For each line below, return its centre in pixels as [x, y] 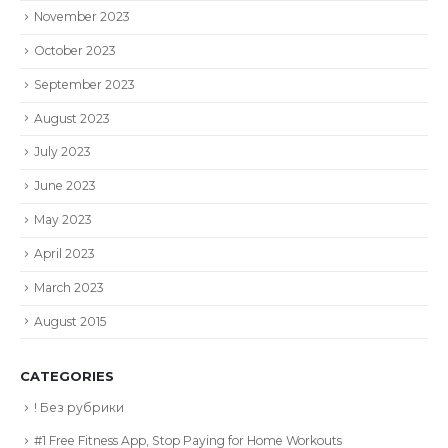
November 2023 [82, 17]
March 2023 [69, 287]
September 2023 [84, 84]
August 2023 [72, 118]
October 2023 [75, 50]
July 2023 [62, 152]
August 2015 [70, 321]
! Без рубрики [79, 408]
